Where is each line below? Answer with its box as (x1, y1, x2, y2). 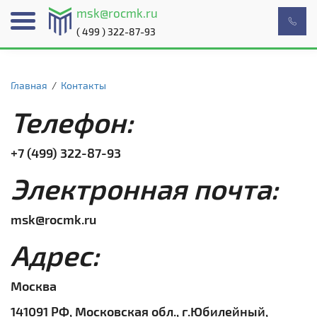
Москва (11, 278, 57, 294)
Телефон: (11, 105, 133, 139)
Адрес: (11, 238, 99, 272)
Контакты (61, 79, 106, 91)
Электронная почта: (11, 171, 278, 205)
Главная (11, 79, 47, 91)
